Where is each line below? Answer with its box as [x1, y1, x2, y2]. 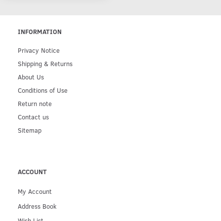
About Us [18, 73, 44, 81]
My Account [18, 187, 52, 196]
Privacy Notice [18, 46, 60, 55]
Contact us [18, 112, 49, 121]
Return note [18, 99, 52, 108]
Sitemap [18, 126, 41, 135]
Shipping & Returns [18, 59, 73, 68]
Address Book [18, 201, 57, 210]
